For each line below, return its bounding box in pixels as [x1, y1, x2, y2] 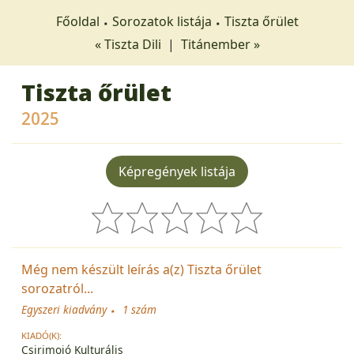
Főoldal [55, 13, 100, 30]
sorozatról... [21, 279, 93, 297]
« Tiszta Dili [94, 36, 164, 53]
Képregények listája [119, 163, 235, 180]
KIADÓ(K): [21, 329, 62, 341]
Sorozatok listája [111, 13, 212, 30]
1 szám [122, 301, 156, 317]
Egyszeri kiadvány [21, 301, 107, 317]
